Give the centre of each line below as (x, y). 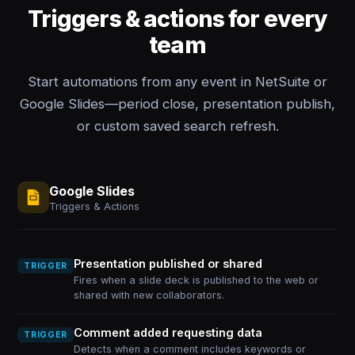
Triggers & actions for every (177, 19)
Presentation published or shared (168, 263)
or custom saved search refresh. (177, 126)
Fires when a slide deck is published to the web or (196, 280)
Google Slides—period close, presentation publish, (177, 104)
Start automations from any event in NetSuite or (177, 82)
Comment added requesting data (168, 332)
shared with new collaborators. (149, 295)
